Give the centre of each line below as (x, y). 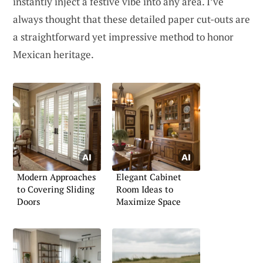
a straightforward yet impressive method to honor (123, 36)
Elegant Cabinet (149, 177)
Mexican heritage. (53, 54)
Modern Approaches (57, 177)
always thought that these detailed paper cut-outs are (131, 19)
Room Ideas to (145, 189)
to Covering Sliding (56, 189)
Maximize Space (149, 201)
